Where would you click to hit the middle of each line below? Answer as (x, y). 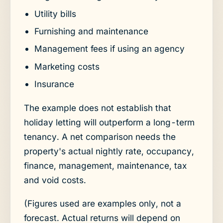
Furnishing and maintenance (91, 31)
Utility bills (55, 13)
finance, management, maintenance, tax (105, 165)
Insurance (54, 84)
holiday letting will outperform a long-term (109, 122)
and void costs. (55, 180)
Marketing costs (67, 66)
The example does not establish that (97, 108)
